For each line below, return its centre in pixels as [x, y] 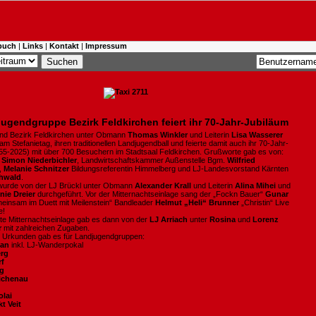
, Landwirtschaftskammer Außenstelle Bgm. [152, 160]
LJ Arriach [169, 219]
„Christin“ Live [265, 202]
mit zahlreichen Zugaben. [47, 228]
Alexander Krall [163, 186]
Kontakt [64, 46]
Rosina [224, 219]
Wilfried [241, 160]
